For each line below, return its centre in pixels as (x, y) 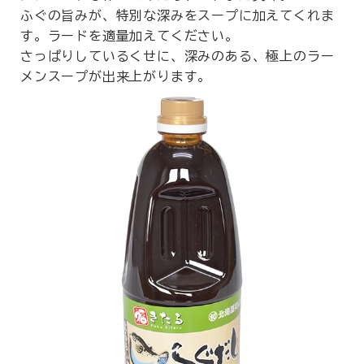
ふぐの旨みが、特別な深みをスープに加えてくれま (178, 15)
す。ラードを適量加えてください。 (130, 36)
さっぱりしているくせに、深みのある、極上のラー (178, 56)
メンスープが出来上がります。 (116, 76)
